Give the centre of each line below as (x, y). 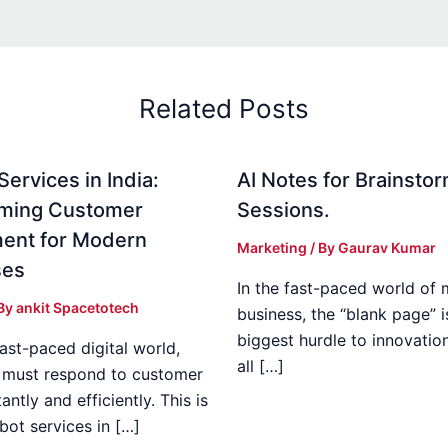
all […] (260, 365)
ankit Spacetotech (77, 307)
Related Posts (224, 108)
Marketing (271, 247)
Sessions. (283, 209)
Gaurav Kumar (386, 247)
